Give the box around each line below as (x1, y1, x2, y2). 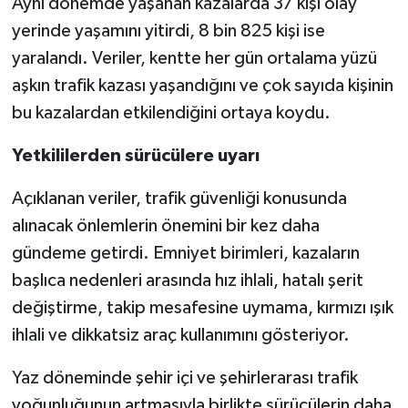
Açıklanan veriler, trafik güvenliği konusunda (11, 189, 347, 209)
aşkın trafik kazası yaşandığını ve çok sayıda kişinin (11, 76, 393, 96)
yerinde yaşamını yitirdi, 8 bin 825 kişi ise (11, 22, 325, 41)
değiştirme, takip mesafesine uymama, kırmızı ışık (11, 299, 393, 318)
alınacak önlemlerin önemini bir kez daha (11, 217, 320, 236)
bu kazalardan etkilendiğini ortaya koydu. (11, 104, 331, 123)
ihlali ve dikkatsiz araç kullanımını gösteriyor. (11, 326, 350, 345)
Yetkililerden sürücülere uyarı (11, 147, 260, 166)
